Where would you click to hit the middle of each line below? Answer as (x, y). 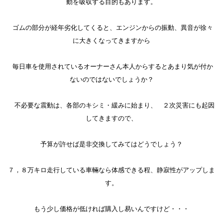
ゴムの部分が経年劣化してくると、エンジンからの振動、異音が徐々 (111, 28)
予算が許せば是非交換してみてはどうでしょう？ (111, 144)
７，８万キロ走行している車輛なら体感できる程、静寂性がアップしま (111, 170)
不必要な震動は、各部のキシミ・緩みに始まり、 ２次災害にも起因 (111, 105)
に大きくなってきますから (111, 41)
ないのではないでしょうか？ (111, 79)
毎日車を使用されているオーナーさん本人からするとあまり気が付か (111, 66)
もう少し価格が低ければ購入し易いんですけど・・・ (111, 209)
